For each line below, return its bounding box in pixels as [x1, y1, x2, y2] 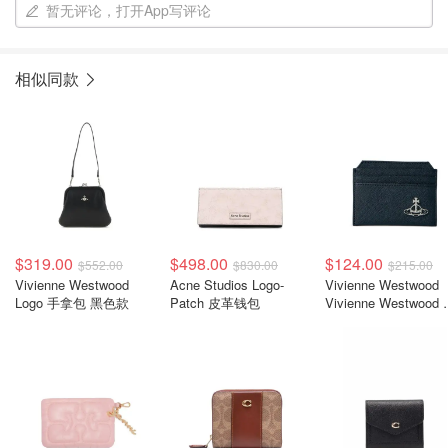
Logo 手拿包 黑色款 [15, 293, 129, 312]
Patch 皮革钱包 [170, 293, 260, 312]
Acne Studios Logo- [170, 275, 284, 294]
